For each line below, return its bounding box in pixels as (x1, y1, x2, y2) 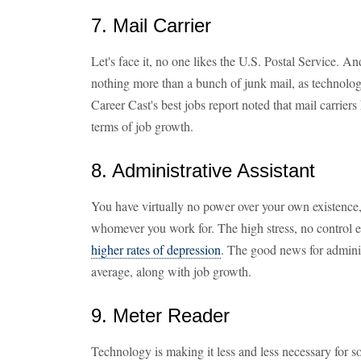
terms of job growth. (91, 118, 193, 135)
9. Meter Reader (91, 305, 230, 326)
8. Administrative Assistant (91, 160, 315, 181)
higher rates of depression (91, 241, 221, 258)
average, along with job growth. (91, 263, 251, 280)
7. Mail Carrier (91, 15, 211, 36)
